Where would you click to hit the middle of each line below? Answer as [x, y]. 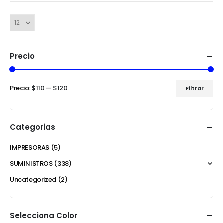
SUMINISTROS [31, 163]
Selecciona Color [44, 215]
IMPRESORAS [30, 147]
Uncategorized [33, 179]
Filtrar [194, 88]
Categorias [33, 127]
